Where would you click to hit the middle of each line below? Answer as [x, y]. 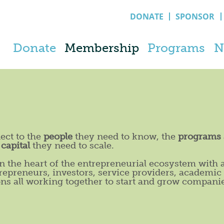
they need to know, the [125, 136]
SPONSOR [195, 16]
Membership [102, 48]
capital [15, 145]
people [58, 136]
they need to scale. [72, 145]
